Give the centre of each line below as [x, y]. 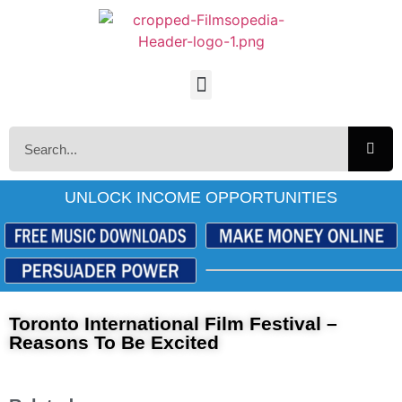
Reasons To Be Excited [114, 343]
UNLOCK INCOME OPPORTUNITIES [201, 197]
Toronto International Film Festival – [173, 324]
